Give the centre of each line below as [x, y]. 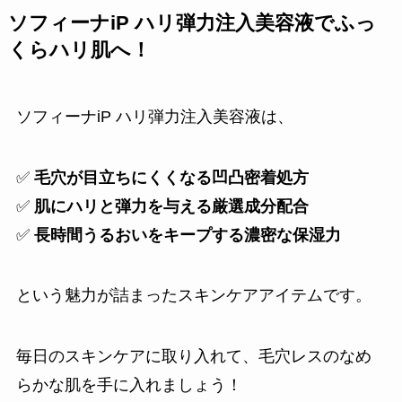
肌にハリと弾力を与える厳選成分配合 [171, 206]
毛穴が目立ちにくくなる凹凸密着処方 [171, 177]
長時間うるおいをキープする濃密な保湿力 [187, 235]
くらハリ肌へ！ [79, 50]
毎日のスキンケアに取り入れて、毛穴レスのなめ [193, 357]
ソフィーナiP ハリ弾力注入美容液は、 [154, 116]
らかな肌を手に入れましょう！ [129, 385]
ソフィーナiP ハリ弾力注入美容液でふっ [192, 23]
